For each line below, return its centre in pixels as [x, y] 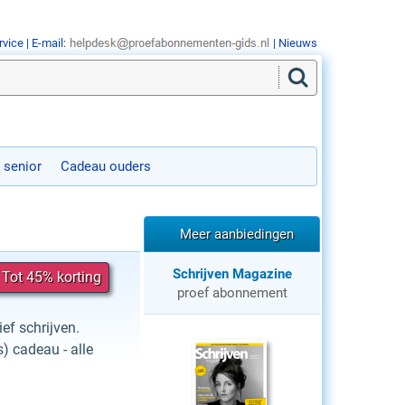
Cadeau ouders [106, 166]
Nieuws [298, 43]
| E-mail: [46, 43]
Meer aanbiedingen [236, 234]
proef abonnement [232, 293]
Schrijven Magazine [232, 274]
